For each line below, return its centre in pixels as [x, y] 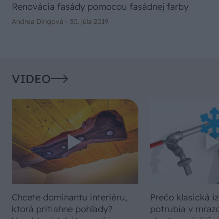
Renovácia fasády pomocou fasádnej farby [100, 7]
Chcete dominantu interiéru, [70, 197]
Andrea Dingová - [41, 22]
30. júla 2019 [89, 22]
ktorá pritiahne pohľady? [62, 209]
